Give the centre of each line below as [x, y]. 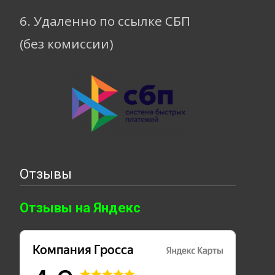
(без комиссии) [67, 44]
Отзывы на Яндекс [80, 208]
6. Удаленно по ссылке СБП [105, 21]
